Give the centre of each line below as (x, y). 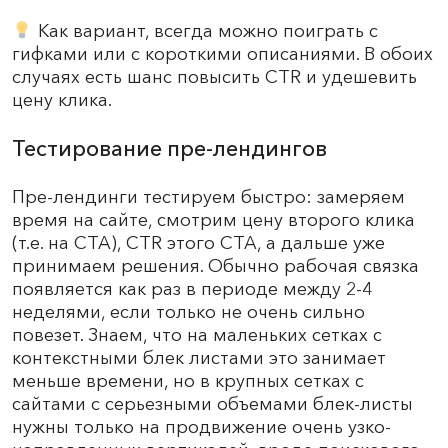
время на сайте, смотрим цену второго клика (213, 219)
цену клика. (62, 99)
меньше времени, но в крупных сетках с (188, 380)
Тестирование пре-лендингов (169, 148)
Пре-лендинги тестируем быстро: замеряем (208, 196)
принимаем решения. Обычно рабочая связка (215, 265)
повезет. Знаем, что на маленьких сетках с (197, 334)
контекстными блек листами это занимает (199, 357)
